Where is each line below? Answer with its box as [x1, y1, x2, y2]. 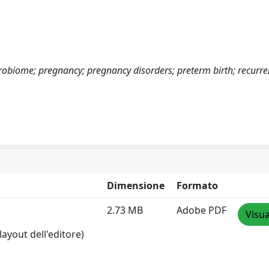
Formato [177, 178, 218, 192]
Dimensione [107, 178, 165, 192]
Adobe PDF [177, 203, 226, 217]
